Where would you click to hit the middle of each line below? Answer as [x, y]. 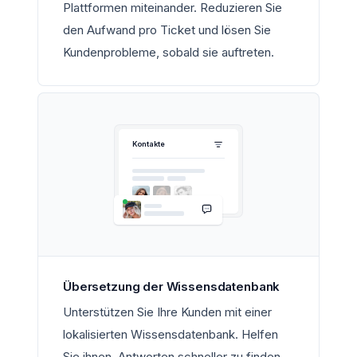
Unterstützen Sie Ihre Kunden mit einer [167, 312]
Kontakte [148, 144]
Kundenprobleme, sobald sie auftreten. [169, 52]
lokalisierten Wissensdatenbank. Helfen [171, 334]
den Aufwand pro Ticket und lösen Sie [167, 29]
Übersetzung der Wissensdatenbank [172, 286]
